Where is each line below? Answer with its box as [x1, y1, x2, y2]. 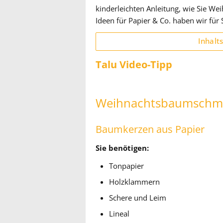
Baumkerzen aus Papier [96, 122, 205, 136]
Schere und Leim [109, 193, 167, 203]
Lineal [109, 209, 130, 219]
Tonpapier [109, 161, 144, 171]
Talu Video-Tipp [96, 57, 172, 72]
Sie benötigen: [96, 143, 149, 153]
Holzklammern [109, 177, 160, 187]
